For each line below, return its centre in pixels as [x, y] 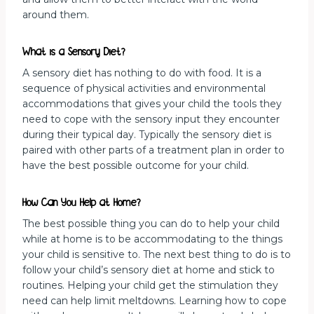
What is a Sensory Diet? [74, 52]
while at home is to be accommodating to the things [152, 239]
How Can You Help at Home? [82, 202]
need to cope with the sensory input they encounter [151, 119]
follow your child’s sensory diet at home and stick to [149, 270]
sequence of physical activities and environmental [144, 88]
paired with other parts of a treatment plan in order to [153, 150]
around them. [56, 14]
